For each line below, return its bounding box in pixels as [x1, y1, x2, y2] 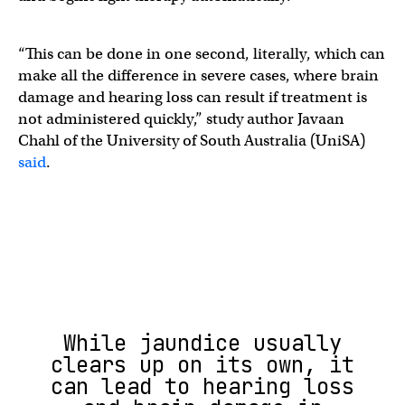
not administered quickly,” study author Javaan [18, 109, 344, 128]
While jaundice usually [63, 329, 342, 357]
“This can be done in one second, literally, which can [18, 44, 385, 63]
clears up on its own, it [51, 351, 354, 379]
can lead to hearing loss [51, 372, 354, 400]
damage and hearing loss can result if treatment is [18, 88, 367, 107]
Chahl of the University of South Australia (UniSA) [18, 131, 365, 150]
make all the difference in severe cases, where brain [18, 66, 379, 85]
